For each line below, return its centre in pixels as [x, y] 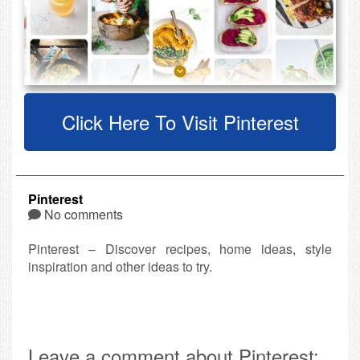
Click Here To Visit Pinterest [180, 121]
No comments [84, 214]
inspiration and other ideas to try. [120, 266]
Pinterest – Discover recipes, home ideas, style [180, 248]
